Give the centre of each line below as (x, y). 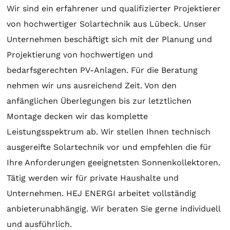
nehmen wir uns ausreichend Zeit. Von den (92, 85)
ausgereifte (30, 147)
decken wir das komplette (95, 116)
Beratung (180, 70)
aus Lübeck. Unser (169, 24)
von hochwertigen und (107, 54)
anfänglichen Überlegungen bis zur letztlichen (99, 101)
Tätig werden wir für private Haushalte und (93, 178)
